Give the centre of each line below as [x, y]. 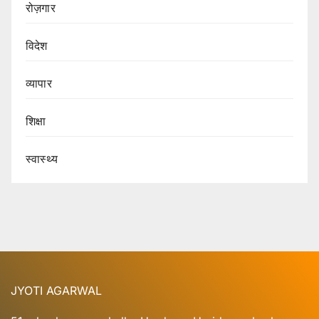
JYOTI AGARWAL [56, 290]
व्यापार [39, 84]
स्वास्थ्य [42, 159]
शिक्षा [36, 121]
